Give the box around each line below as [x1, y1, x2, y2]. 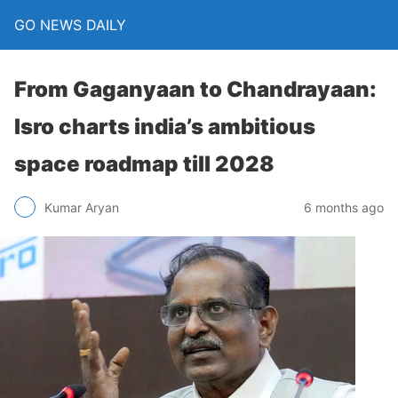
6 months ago [304, 199, 384, 215]
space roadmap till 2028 [14, 151, 275, 177]
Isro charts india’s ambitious [14, 114, 315, 139]
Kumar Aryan [44, 199, 119, 215]
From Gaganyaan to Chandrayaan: [14, 76, 377, 102]
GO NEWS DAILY [14, 16, 126, 34]
